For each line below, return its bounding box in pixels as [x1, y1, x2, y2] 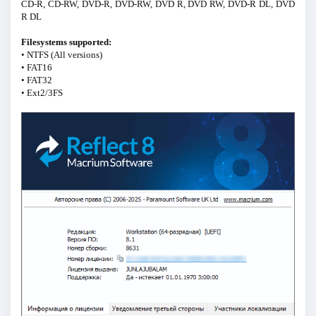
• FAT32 [20, 75, 52, 86]
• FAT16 [20, 62, 52, 73]
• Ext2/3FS [20, 87, 63, 99]
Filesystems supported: [20, 37, 111, 48]
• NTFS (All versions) [20, 49, 102, 61]
